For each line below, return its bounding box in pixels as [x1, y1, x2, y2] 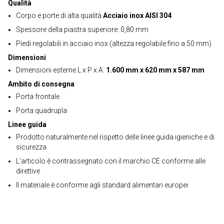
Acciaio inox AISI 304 [103, 11, 171, 19]
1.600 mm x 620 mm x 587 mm [106, 66, 204, 74]
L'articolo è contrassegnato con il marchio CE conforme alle [16, 157, 205, 165]
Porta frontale [16, 92, 59, 100]
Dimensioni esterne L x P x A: [16, 66, 106, 74]
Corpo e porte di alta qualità [16, 11, 103, 19]
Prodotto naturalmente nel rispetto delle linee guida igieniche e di [16, 133, 214, 141]
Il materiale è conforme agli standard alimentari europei [16, 181, 188, 189]
